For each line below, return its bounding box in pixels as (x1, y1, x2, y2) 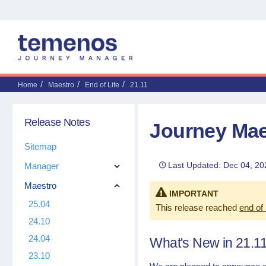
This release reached (156, 202, 240, 213)
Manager (24, 160, 59, 171)
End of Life (85, 81, 119, 89)
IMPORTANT (169, 189, 219, 198)
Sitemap (24, 141, 56, 151)
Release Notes (24, 116, 90, 128)
